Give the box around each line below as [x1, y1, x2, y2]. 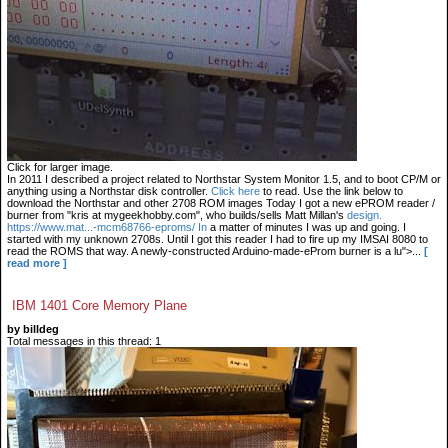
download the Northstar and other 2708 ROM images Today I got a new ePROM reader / [7, 197, 435, 209]
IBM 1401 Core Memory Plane [12, 298, 187, 313]
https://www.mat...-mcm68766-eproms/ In [7, 221, 207, 233]
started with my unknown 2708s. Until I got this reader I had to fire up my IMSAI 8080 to [7, 233, 428, 245]
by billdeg [7, 323, 59, 335]
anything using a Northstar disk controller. [7, 185, 211, 197]
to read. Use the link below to [260, 185, 403, 197]
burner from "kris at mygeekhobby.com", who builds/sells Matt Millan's [7, 209, 347, 221]
